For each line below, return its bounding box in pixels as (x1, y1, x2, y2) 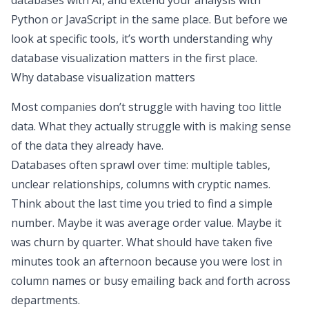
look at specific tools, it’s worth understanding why (11, 31, 272, 46)
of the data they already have (11, 138, 161, 153)
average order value (128, 215, 232, 230)
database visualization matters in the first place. (11, 50, 257, 66)
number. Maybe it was (11, 215, 128, 230)
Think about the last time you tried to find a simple (11, 196, 272, 211)
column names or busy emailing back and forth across (11, 273, 290, 288)
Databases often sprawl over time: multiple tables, (11, 157, 270, 172)
